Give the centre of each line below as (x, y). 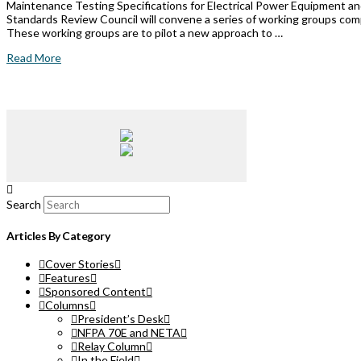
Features (68, 278)
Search (24, 205)
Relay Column (112, 346)
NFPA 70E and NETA (129, 333)
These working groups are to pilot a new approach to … (145, 33)
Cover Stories (80, 264)
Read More (34, 58)
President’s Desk (120, 319)
